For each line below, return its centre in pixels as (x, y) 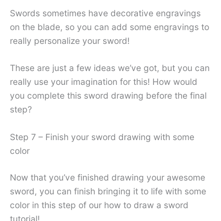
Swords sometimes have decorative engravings (105, 13)
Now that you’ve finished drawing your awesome (108, 178)
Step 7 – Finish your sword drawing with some (102, 137)
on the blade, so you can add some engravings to (110, 27)
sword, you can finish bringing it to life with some (108, 191)
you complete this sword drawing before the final (108, 96)
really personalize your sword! (70, 40)
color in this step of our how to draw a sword (99, 205)
